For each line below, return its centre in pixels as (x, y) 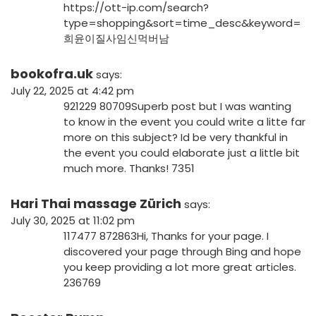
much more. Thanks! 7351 (129, 169)
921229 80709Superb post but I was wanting (177, 107)
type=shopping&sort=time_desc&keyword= (182, 23)
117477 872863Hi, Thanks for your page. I (166, 236)
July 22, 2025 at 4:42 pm (72, 91)
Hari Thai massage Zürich (96, 204)
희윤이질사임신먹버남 (116, 39)
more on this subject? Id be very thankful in (176, 138)
